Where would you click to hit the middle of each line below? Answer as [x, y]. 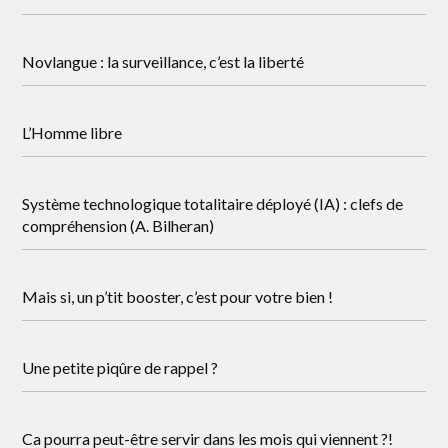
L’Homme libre [72, 132]
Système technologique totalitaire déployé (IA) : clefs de [213, 203]
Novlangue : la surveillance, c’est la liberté [163, 61]
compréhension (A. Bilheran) [118, 225]
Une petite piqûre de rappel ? [120, 367]
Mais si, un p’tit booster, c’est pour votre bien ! [178, 296]
